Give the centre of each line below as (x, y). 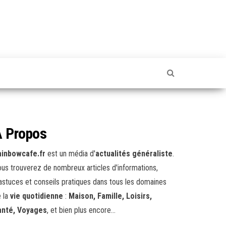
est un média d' (70, 154)
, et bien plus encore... (81, 210)
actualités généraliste (134, 154)
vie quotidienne (37, 196)
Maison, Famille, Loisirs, (110, 196)
